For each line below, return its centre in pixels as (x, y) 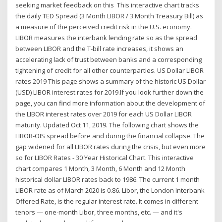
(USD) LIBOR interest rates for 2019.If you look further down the (110, 92)
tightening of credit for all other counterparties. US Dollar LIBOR (110, 71)
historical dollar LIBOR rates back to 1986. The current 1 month (108, 180)
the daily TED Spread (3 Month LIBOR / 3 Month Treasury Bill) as (110, 16)
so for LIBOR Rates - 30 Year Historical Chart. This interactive (105, 158)
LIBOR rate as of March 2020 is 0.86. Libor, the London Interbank (110, 191)
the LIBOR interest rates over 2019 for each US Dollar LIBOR (104, 114)
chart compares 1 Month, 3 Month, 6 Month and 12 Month (101, 169)
